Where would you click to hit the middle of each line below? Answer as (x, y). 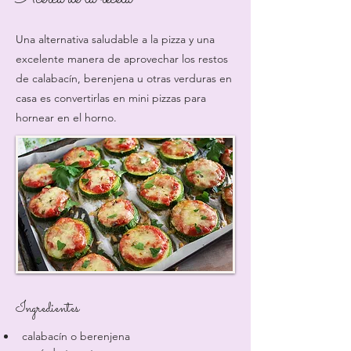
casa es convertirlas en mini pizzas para (111, 98)
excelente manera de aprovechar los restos (122, 59)
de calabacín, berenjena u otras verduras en (124, 78)
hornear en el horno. (66, 118)
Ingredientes (47, 309)
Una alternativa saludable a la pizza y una (115, 39)
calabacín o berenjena (76, 336)
